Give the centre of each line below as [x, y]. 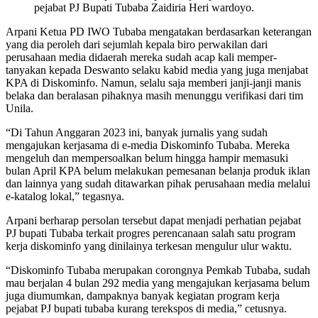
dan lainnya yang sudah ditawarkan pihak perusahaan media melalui [158, 184]
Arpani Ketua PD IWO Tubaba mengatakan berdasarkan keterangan [159, 32]
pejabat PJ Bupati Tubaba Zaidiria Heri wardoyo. [144, 8]
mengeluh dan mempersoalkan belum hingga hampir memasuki [147, 158]
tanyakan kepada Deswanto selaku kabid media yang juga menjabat [157, 70]
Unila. [20, 109]
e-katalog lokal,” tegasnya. [65, 197]
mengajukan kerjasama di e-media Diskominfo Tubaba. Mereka [148, 146]
